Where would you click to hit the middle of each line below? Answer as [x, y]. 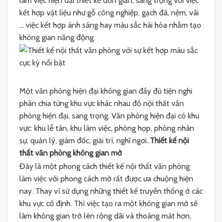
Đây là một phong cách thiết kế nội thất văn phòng [105, 166]
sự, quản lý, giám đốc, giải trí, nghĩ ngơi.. [84, 141]
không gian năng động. [57, 37]
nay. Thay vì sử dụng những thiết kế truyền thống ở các [111, 191]
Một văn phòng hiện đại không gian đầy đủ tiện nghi [106, 91]
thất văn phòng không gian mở [71, 153]
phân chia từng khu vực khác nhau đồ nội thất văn [102, 104]
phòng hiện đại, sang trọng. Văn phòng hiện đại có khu [109, 116]
